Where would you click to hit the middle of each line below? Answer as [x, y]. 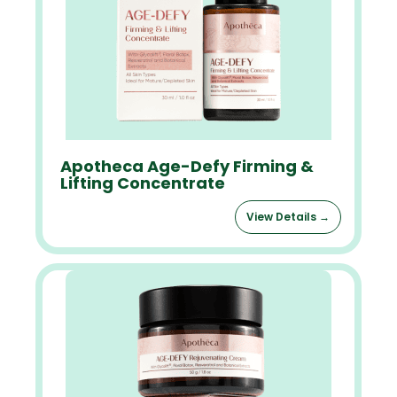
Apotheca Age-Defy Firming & [187, 166]
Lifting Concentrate [143, 183]
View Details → [288, 217]
